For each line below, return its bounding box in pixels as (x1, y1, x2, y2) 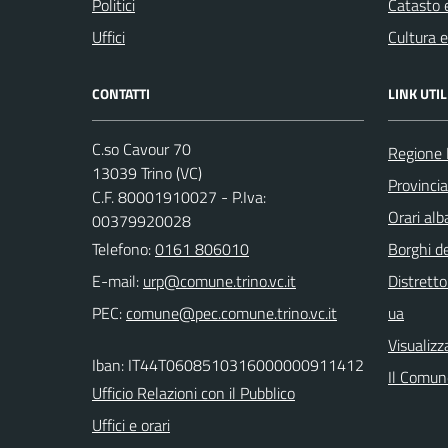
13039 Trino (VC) (92, 160, 202, 185)
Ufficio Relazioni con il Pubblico (92, 380, 295, 405)
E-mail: (92, 268, 139, 293)
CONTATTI (92, 82, 150, 104)
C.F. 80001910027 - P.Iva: (92, 184, 266, 209)
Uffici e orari (92, 412, 170, 437)
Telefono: (92, 236, 155, 261)
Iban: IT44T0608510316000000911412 (92, 352, 364, 377)
